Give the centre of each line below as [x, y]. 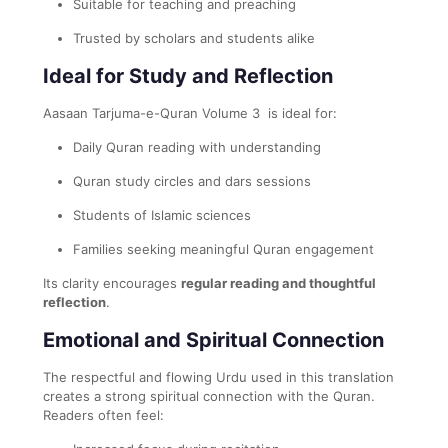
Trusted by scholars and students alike [194, 37]
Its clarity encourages [112, 282]
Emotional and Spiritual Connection [213, 339]
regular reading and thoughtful [278, 282]
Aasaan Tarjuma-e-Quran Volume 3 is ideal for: [190, 112]
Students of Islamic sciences [162, 214]
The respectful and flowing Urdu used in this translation [218, 376]
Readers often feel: [103, 414]
